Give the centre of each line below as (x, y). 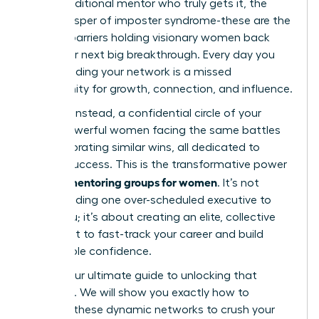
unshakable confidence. (89, 251)
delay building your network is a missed (129, 72)
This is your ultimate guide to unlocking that (142, 275)
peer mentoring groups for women (129, 181)
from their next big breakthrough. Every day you (151, 54)
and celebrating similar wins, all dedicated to (143, 147)
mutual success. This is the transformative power (157, 164)
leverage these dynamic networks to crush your (151, 309)
